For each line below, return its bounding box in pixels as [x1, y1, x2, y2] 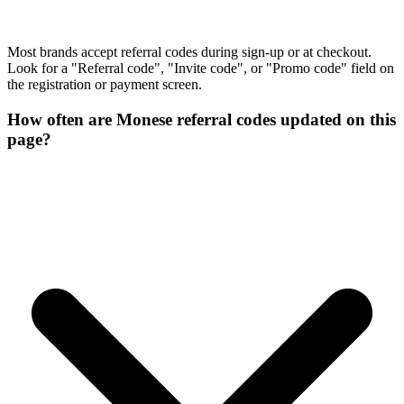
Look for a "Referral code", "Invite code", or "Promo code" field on [7, 60, 394, 77]
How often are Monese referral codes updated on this [7, 109, 396, 129]
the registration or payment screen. [7, 77, 202, 93]
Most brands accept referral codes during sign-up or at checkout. [7, 44, 372, 60]
